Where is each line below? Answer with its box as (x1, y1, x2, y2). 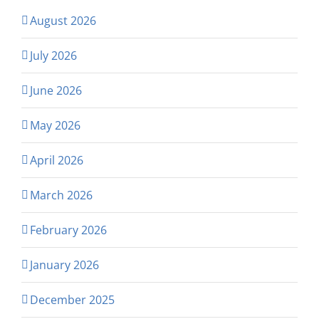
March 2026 (30, 187, 93, 204)
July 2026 (30, 48, 77, 64)
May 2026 (30, 117, 80, 134)
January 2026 (30, 257, 99, 273)
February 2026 (30, 222, 107, 239)
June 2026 (30, 83, 82, 99)
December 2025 (30, 292, 115, 308)
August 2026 (30, 13, 96, 29)
